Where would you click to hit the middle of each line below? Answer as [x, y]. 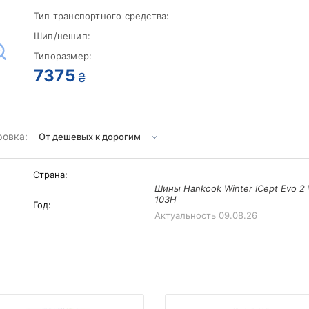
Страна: [51, 175]
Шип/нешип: [62, 36]
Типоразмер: [63, 56]
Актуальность [186, 216]
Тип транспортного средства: [102, 16]
